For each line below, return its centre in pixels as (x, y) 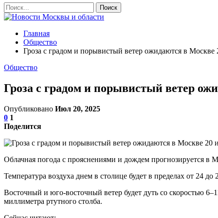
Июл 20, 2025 (78, 109)
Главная (36, 33)
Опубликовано (29, 109)
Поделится (23, 126)
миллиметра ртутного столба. (53, 201)
